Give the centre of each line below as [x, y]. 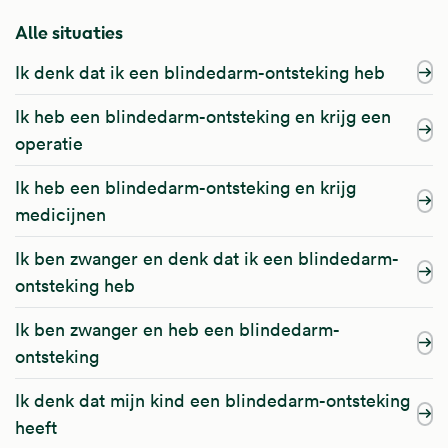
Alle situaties [69, 32]
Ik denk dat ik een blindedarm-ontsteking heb [200, 72]
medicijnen [60, 214]
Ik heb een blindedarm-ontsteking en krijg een [203, 116]
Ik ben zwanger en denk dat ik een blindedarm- [207, 258]
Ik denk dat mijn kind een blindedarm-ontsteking [212, 400]
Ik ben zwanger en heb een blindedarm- [177, 329]
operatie [49, 143]
